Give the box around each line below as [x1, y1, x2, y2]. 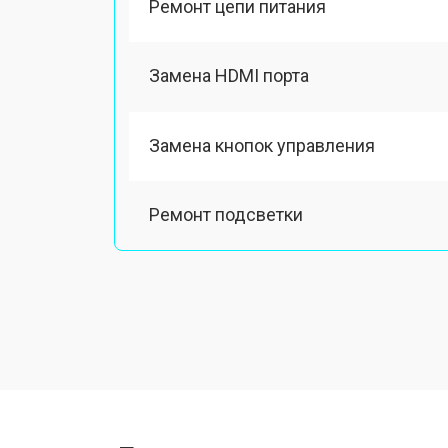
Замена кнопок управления [149, 134, 375, 156]
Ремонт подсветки [149, 203, 303, 225]
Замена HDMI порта [149, 65, 309, 87]
